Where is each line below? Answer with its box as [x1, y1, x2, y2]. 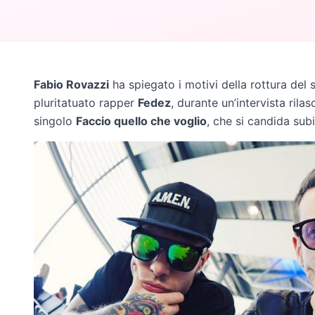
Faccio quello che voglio [76, 114, 207, 129]
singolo [34, 114, 76, 129]
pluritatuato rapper [34, 96, 138, 110]
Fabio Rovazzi [34, 77, 109, 92]
